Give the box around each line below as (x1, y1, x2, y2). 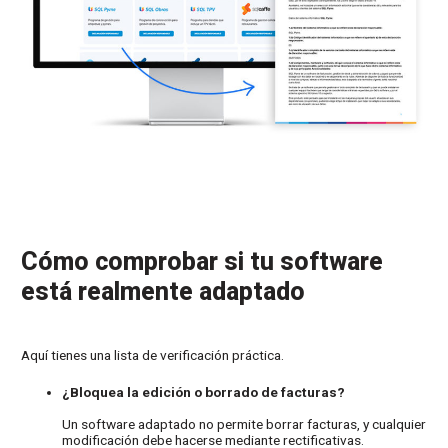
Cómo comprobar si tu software (21, 246, 384, 276)
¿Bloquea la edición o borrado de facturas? (62, 384, 346, 401)
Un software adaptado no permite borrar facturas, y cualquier (62, 416, 427, 433)
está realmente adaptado (21, 276, 306, 306)
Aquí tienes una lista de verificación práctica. (21, 346, 285, 363)
